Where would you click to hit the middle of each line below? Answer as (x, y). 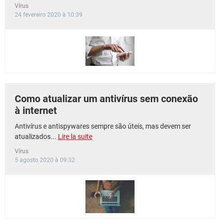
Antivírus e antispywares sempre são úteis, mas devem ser (103, 126)
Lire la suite (75, 137)
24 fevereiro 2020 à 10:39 (49, 15)
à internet (36, 110)
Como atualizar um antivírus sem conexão (106, 99)
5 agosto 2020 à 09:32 (45, 160)
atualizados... (36, 137)
